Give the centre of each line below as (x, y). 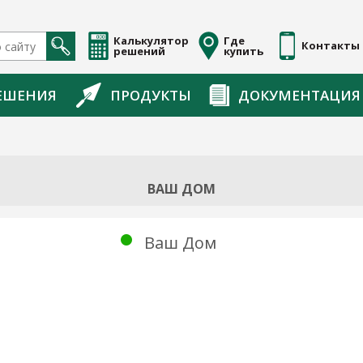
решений (139, 51)
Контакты (331, 45)
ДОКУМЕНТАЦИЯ (299, 95)
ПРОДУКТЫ (150, 95)
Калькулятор (151, 40)
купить (243, 51)
